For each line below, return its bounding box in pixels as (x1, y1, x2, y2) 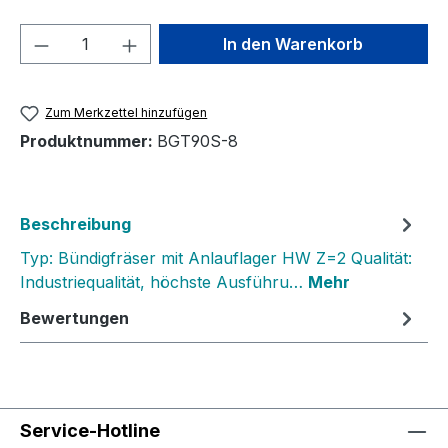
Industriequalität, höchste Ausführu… (20, 272, 308, 293)
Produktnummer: (20, 131, 157, 152)
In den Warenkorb (223, 34, 364, 55)
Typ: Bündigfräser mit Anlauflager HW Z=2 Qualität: (20, 248, 412, 269)
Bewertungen (20, 308, 129, 329)
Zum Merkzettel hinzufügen (45, 105, 208, 121)
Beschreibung (20, 214, 131, 235)
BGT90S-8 (157, 131, 238, 152)
